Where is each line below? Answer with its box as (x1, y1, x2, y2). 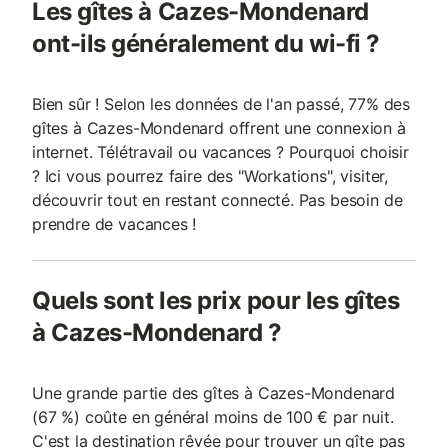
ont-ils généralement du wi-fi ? (32, 29, 380, 58)
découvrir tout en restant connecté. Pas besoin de (32, 190, 403, 210)
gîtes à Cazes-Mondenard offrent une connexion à (32, 118, 406, 138)
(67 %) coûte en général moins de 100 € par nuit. (32, 407, 394, 427)
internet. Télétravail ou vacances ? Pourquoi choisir (32, 142, 409, 162)
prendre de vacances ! (32, 214, 197, 234)
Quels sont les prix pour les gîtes (32, 286, 400, 315)
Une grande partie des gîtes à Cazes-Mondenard (32, 383, 396, 403)
